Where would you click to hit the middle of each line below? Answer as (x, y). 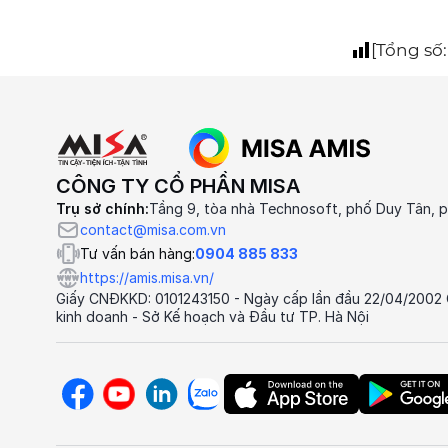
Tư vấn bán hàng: (137, 253)
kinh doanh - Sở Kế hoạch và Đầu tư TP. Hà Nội (212, 316)
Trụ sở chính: (102, 208)
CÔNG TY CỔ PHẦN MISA (178, 185)
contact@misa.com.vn (153, 229)
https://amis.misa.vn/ (147, 277)
